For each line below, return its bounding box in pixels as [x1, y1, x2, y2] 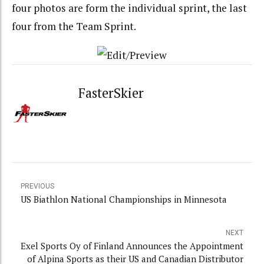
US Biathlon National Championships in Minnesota [21, 193, 227, 206]
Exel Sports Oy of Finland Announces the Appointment [21, 240, 243, 252]
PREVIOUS [21, 182, 54, 191]
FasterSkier [78, 83, 144, 102]
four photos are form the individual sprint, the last [12, 1, 247, 15]
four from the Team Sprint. [12, 19, 136, 34]
